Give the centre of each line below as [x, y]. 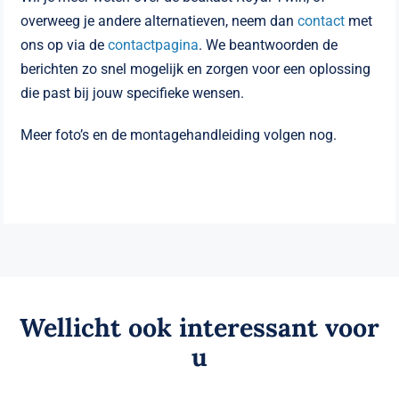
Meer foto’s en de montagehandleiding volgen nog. [179, 135]
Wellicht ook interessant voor [199, 327]
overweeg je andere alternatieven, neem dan [159, 21]
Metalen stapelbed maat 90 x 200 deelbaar [199, 383]
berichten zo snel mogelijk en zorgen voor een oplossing [196, 69]
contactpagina [154, 45]
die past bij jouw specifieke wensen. [133, 94]
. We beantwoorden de [269, 45]
